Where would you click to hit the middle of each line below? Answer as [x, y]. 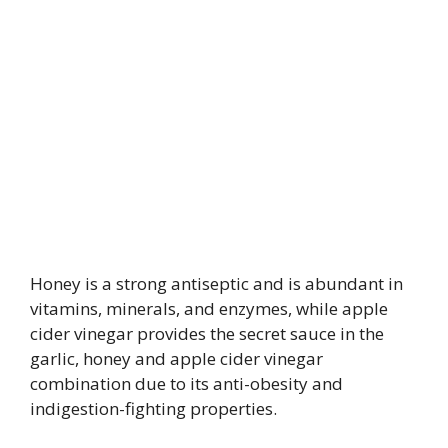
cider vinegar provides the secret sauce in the [207, 333]
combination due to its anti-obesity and [186, 383]
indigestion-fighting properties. [153, 408]
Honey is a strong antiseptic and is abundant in [216, 283]
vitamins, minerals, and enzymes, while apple [209, 308]
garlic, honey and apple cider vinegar [176, 358]
